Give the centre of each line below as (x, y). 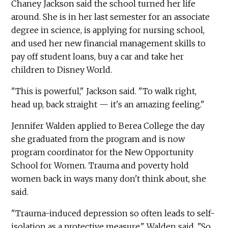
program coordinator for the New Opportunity (103, 152)
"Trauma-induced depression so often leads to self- (113, 213)
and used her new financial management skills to (109, 44)
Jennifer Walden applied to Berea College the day (108, 126)
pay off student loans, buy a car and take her (98, 57)
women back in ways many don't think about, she (109, 179)
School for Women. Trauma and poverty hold (100, 166)
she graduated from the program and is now (98, 139)
